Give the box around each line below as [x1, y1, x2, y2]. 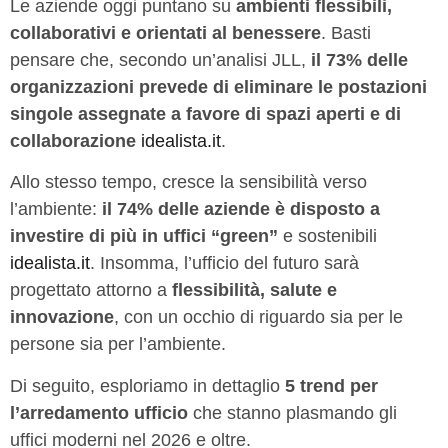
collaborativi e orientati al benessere [10, 23, 321, 44]
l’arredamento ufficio [10, 402, 188, 423]
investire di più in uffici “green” [10, 226, 278, 247]
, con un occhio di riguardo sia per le [114, 307, 403, 328]
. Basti [321, 23, 371, 44]
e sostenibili [278, 226, 377, 247]
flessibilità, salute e [172, 280, 337, 301]
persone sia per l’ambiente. [10, 334, 226, 355]
